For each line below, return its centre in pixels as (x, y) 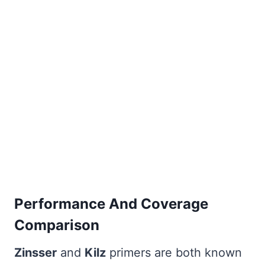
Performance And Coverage (111, 204)
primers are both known (174, 253)
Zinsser (35, 253)
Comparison (57, 225)
